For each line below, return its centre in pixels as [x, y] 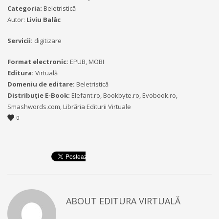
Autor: [17, 19]
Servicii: [20, 40]
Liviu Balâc [44, 19]
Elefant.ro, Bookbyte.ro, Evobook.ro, [124, 95]
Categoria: [25, 8]
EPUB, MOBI [86, 61]
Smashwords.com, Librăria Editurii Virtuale [69, 106]
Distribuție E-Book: [39, 95]
